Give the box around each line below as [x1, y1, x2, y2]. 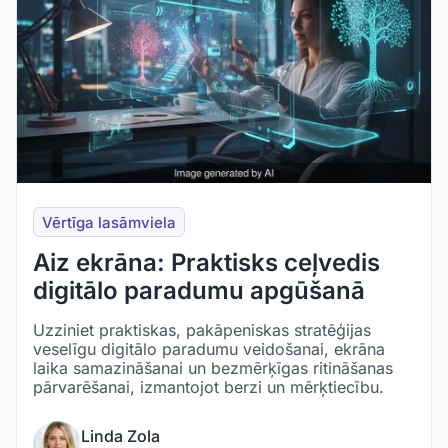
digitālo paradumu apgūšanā [33, 276, 365, 305]
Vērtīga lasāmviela [42, 212, 176, 232]
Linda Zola [81, 426, 160, 446]
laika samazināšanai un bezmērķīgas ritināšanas [33, 358, 393, 378]
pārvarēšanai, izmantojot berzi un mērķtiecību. [33, 377, 384, 397]
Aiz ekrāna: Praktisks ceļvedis [33, 248, 380, 277]
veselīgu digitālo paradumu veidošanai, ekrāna [33, 339, 385, 359]
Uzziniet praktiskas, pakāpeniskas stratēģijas [33, 320, 371, 340]
